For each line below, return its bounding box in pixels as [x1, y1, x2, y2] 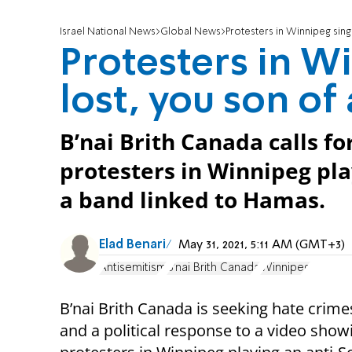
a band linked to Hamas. [60, 185, 325, 215]
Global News [160, 27, 221, 38]
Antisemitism [99, 262, 167, 273]
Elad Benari [99, 239, 166, 252]
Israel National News [60, 27, 156, 38]
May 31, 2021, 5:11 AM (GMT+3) [178, 239, 345, 252]
